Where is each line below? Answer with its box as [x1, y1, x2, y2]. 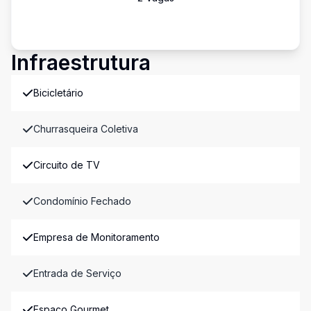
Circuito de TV [33, 159, 100, 171]
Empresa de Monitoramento [33, 231, 160, 243]
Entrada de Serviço [33, 267, 121, 279]
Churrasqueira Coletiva [33, 123, 138, 135]
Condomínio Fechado [33, 195, 131, 207]
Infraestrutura [11, 50, 151, 75]
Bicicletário [33, 87, 83, 99]
